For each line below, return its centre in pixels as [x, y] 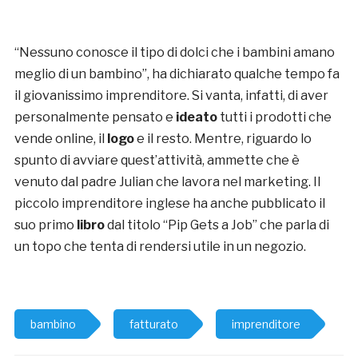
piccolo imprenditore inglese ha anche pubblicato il [169, 204]
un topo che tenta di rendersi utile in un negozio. [160, 247]
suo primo [45, 225]
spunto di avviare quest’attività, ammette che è [157, 161]
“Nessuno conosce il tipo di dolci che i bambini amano [174, 53]
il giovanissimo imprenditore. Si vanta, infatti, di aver [171, 96]
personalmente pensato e [93, 117]
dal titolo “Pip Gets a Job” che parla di [217, 225]
